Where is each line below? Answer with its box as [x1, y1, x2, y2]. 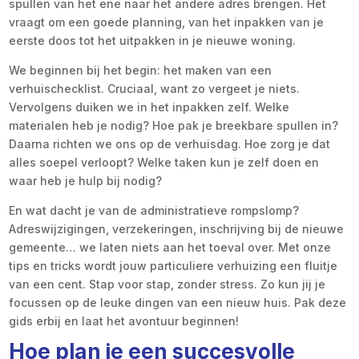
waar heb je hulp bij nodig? [9, 173, 163, 188]
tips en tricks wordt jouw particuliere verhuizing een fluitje [9, 258, 338, 272]
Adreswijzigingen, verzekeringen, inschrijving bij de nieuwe [9, 221, 345, 236]
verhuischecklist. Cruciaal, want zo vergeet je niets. [9, 81, 301, 95]
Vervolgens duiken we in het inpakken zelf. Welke [9, 99, 290, 114]
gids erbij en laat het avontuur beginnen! [9, 313, 240, 328]
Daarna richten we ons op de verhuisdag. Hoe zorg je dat [9, 136, 331, 151]
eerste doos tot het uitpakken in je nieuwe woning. [9, 33, 296, 47]
